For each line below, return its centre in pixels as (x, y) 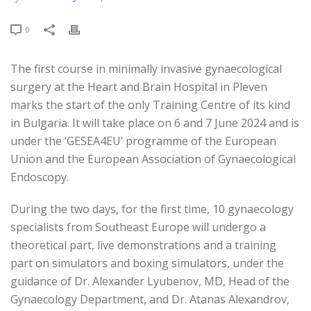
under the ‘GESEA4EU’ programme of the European (143, 141)
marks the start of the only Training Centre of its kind (150, 105)
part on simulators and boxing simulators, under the (147, 263)
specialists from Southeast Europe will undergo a (138, 227)
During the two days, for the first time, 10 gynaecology (152, 209)
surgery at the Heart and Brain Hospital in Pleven (139, 87)
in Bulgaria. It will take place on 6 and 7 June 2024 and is (155, 123)
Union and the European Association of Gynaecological (153, 159)
